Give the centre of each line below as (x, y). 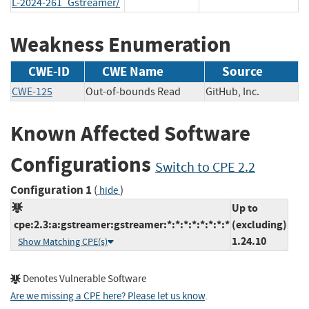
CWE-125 (32, 92)
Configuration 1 (51, 190)
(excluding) (259, 224)
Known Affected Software (130, 134)
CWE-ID (49, 72)
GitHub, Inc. (242, 92)
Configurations (83, 165)
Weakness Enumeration (121, 44)
